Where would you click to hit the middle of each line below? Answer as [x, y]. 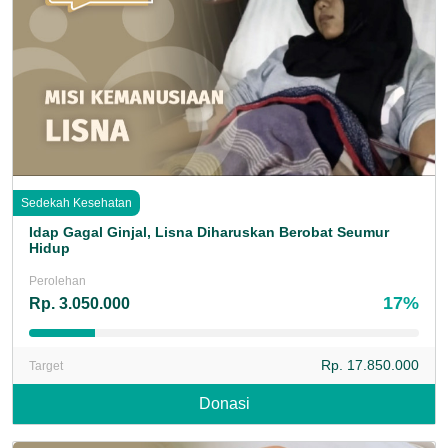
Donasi [224, 404]
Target [46, 365]
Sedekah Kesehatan [76, 203]
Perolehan [57, 281]
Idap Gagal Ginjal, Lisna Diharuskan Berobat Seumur [209, 232]
